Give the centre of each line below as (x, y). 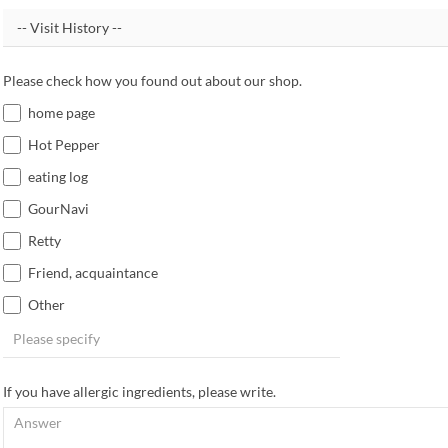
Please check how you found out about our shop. (152, 80)
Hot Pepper (63, 144)
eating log (57, 176)
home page (61, 112)
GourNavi (58, 208)
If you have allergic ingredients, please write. (139, 391)
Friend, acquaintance (92, 272)
